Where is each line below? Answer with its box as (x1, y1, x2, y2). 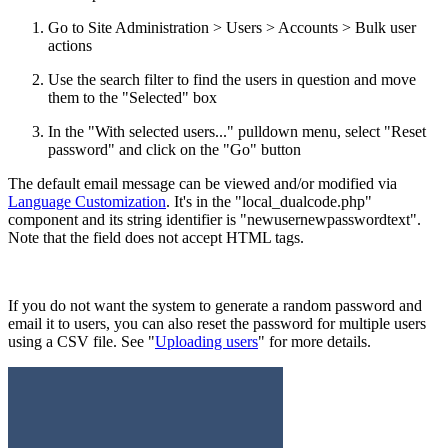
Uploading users (155, 332, 258, 350)
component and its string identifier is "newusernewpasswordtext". (8, 210, 421, 228)
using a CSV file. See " (8, 332, 155, 350)
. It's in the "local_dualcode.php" (166, 192, 372, 210)
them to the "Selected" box (48, 88, 217, 106)
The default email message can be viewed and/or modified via (8, 174, 397, 192)
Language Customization (8, 192, 166, 210)
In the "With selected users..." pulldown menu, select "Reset (48, 122, 426, 140)
